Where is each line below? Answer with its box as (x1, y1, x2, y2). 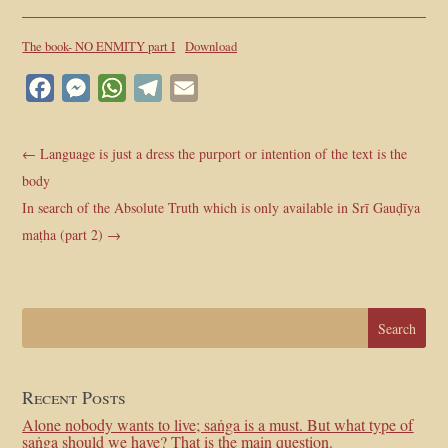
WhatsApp (126, 77, 195, 98)
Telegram (162, 77, 222, 98)
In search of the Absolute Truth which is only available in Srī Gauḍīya (22, 198, 421, 217)
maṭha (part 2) (22, 225, 104, 244)
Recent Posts (22, 385, 127, 410)
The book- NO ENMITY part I (22, 37, 176, 55)
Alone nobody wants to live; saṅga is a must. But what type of (22, 414, 414, 436)
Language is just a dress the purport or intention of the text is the (40, 144, 408, 163)
